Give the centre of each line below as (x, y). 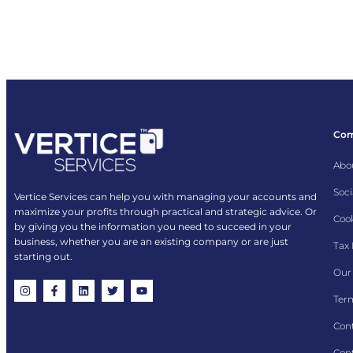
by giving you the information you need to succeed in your (153, 226)
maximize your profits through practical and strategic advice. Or (165, 211)
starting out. (43, 256)
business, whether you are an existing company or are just (151, 241)
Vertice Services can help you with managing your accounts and (165, 196)
